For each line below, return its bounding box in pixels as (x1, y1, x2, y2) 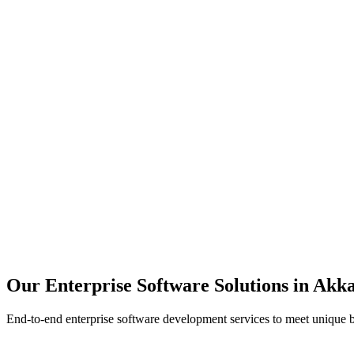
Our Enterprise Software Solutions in (6, 274, 313, 296)
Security (22, 103, 75, 120)
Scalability (22, 34, 90, 51)
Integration (22, 241, 95, 258)
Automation (22, 172, 100, 190)
